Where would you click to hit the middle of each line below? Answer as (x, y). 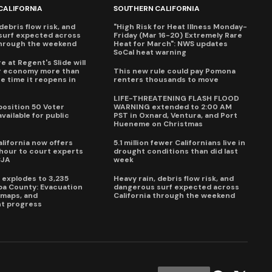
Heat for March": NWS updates (171, 44)
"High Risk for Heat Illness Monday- (181, 27)
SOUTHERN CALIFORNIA (157, 9)
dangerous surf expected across (177, 187)
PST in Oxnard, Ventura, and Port (176, 116)
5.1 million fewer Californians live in (180, 143)
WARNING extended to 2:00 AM (173, 107)
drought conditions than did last (176, 151)
